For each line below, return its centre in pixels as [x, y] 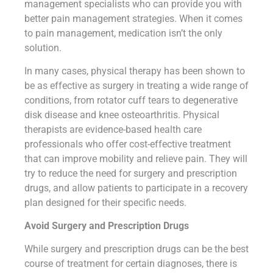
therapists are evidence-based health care [113, 129]
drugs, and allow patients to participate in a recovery [136, 188]
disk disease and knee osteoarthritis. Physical [122, 115]
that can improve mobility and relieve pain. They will [136, 158]
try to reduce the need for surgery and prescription [131, 173]
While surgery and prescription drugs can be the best [136, 249]
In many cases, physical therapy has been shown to [135, 71]
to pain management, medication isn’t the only [123, 33]
